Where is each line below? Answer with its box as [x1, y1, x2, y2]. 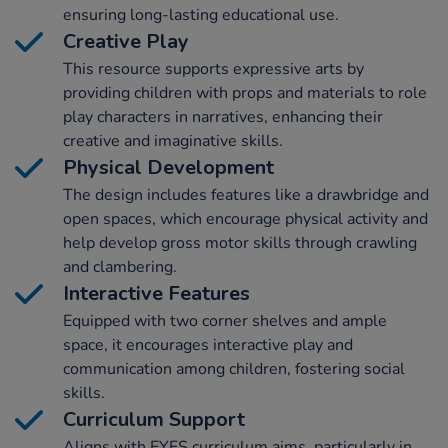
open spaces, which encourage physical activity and [63, 208, 428, 231]
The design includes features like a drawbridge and [63, 184, 429, 207]
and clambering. [63, 256, 177, 279]
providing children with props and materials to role [63, 82, 427, 105]
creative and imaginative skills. [63, 130, 283, 153]
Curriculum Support [63, 406, 245, 434]
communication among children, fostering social [63, 358, 405, 381]
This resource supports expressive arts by [63, 58, 364, 81]
